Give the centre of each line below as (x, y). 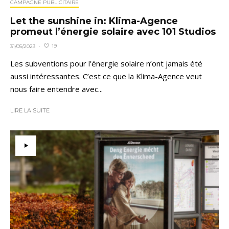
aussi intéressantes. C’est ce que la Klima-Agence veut (106, 76)
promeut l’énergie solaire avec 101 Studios (113, 31)
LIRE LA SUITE (30, 110)
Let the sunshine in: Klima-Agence (94, 21)
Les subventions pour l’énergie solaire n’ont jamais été (106, 63)
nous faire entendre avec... (56, 89)
